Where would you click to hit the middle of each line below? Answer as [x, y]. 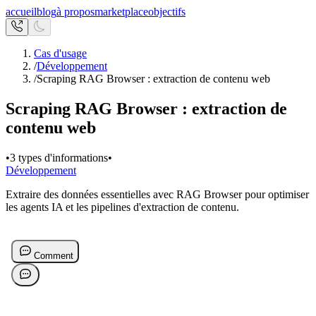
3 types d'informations [59, 157]
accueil [21, 12]
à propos [75, 12]
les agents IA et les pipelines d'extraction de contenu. [122, 207]
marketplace [121, 12]
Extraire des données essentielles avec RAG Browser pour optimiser [157, 194]
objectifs [167, 12]
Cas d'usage [60, 53]
